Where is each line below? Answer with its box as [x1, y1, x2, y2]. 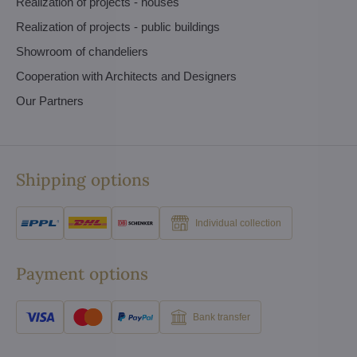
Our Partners [16, 93, 84, 108]
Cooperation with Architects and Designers [16, 69, 237, 83]
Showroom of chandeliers [16, 44, 148, 58]
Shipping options [16, 168, 150, 190]
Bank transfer [193, 312, 250, 324]
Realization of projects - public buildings [16, 19, 220, 33]
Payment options [16, 262, 148, 284]
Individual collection [195, 218, 281, 229]
